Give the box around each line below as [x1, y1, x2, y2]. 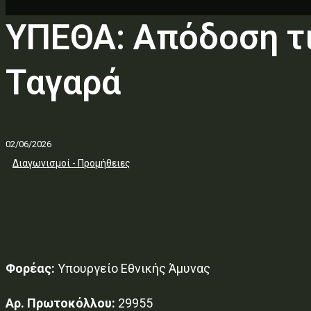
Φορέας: [6, 260, 55, 276]
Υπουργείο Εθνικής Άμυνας [55, 260, 210, 276]
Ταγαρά [6, 62, 121, 103]
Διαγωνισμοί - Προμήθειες [12, 157, 131, 169]
